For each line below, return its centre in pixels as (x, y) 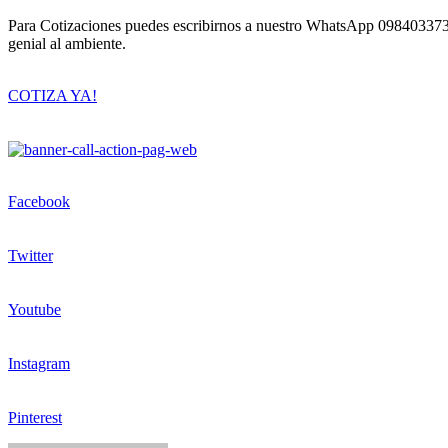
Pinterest (35, 418)
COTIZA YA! (52, 96)
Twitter (30, 256)
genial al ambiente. (67, 44)
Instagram (39, 364)
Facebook (39, 202)
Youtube (34, 310)
